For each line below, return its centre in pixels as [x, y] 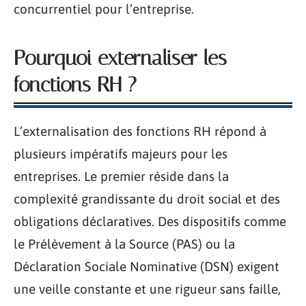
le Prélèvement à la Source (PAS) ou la [124, 244]
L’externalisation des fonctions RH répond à [140, 131]
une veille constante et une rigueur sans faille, [147, 289]
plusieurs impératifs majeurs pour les [121, 154]
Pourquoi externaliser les [120, 58]
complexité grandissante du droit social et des [147, 199]
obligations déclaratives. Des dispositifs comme [150, 221]
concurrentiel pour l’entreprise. [104, 9]
